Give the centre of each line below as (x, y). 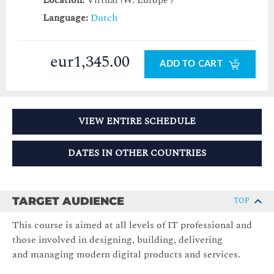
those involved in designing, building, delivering (117, 240)
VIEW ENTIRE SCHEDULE (137, 122)
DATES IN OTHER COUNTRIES (137, 154)
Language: (65, 18)
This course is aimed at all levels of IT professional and (132, 225)
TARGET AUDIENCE (68, 202)
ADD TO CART (192, 64)
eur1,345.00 (90, 62)
